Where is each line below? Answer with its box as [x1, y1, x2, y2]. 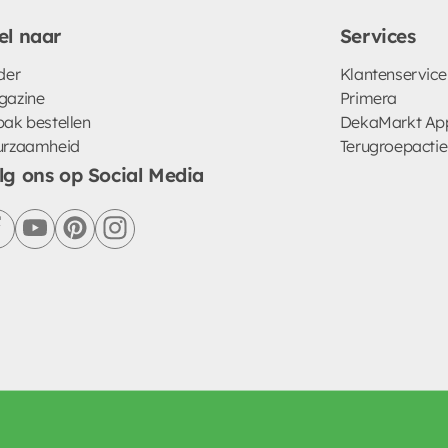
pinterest [73, 229, 137, 249]
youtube [33, 229, 93, 249]
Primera [339, 88, 398, 108]
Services [339, 24, 416, 48]
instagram [113, 229, 188, 249]
